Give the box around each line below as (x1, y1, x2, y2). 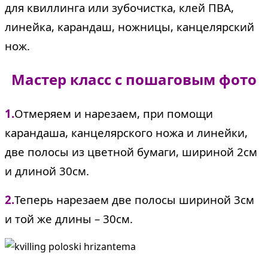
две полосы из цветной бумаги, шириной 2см (5, 144, 257, 160)
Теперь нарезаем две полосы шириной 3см (14, 192, 254, 208)
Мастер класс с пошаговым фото (11, 69, 257, 90)
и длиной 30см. (5, 163, 92, 179)
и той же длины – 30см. (5, 211, 133, 227)
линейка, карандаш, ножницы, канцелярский (5, 19, 254, 34)
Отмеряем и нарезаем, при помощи (14, 106, 213, 121)
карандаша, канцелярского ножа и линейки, (5, 125, 248, 141)
